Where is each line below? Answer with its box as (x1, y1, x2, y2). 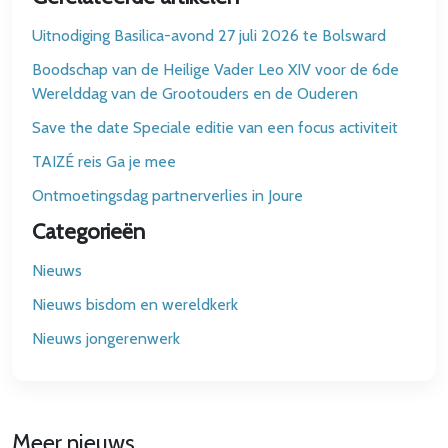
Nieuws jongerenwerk (32, 329, 180, 348)
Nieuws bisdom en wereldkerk (32, 295, 238, 314)
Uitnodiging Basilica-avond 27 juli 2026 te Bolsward (32, 26, 386, 45)
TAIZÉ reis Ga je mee (32, 152, 176, 171)
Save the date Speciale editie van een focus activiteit (32, 118, 398, 137)
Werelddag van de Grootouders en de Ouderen (32, 84, 358, 103)
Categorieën (32, 218, 145, 244)
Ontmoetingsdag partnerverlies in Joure (32, 186, 303, 205)
